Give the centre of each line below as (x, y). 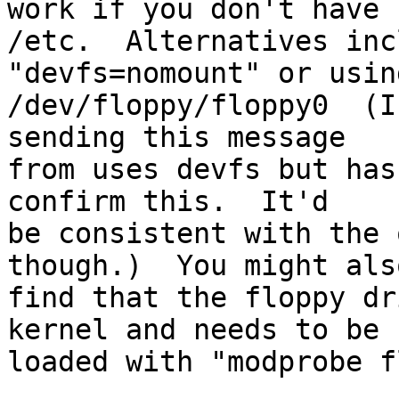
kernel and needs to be (193, 330)
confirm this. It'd (168, 202)
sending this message (176, 138)
